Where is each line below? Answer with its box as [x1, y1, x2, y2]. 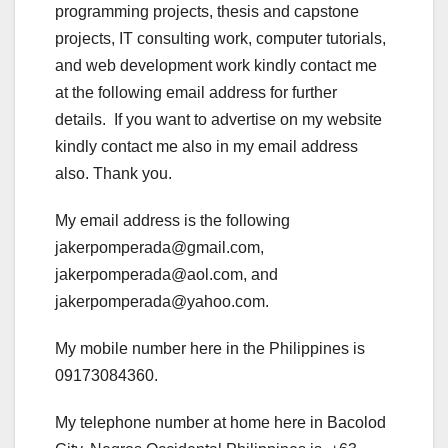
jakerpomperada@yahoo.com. [55, 293, 269, 311]
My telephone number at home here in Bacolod [55, 414, 386, 432]
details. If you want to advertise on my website [55, 111, 382, 129]
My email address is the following [55, 212, 290, 230]
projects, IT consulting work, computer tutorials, [55, 30, 386, 48]
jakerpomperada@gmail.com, [55, 239, 264, 257]
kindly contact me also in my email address [55, 138, 358, 156]
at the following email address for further [55, 84, 337, 102]
